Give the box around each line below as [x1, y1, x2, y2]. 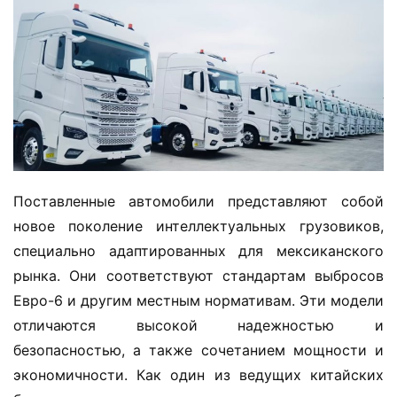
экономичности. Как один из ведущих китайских [13, 365, 384, 384]
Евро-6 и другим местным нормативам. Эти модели [13, 291, 384, 309]
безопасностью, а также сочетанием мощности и [13, 340, 384, 359]
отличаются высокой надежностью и [13, 315, 384, 334]
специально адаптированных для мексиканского [13, 241, 384, 260]
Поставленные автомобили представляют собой [13, 191, 384, 210]
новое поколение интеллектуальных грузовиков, [13, 216, 384, 235]
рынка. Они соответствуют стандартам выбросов [13, 266, 384, 284]
